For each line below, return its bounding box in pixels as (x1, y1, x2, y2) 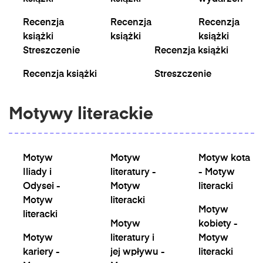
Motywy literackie (9, 106, 153, 123)
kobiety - (198, 220, 238, 229)
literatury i (110, 234, 155, 243)
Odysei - (23, 182, 60, 191)
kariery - (23, 248, 60, 257)
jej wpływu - (110, 248, 166, 257)
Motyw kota (198, 154, 250, 163)
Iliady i (23, 168, 52, 177)
